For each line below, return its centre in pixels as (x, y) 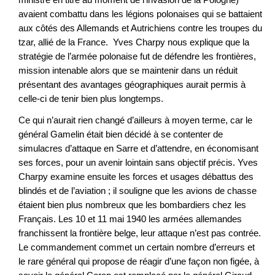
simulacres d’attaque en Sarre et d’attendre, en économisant (138, 148)
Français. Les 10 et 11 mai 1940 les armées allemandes (130, 219)
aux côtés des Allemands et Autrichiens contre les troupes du (140, 28)
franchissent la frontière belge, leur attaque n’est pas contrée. (140, 233)
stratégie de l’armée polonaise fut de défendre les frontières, (137, 56)
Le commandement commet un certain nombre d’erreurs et (137, 247)
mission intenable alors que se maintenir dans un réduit (128, 71)
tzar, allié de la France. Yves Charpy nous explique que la (134, 42)
